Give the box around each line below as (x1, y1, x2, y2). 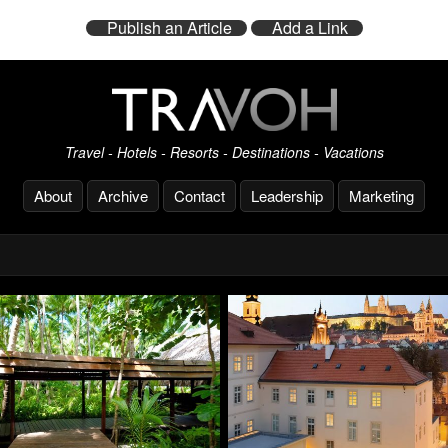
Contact (174, 185, 225, 207)
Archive (98, 185, 148, 207)
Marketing (349, 185, 414, 207)
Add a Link (271, 16, 348, 40)
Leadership (251, 185, 323, 207)
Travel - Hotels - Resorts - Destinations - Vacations (64, 142, 384, 163)
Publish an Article (106, 16, 232, 40)
